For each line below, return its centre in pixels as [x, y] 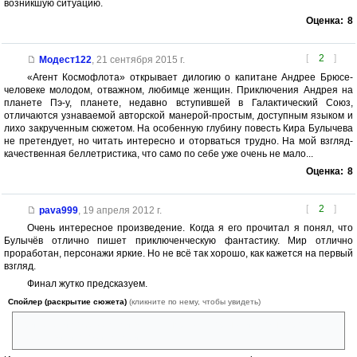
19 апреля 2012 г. [122, 211]
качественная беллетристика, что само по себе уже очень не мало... [159, 154]
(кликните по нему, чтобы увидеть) [195, 302]
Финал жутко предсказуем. [87, 284]
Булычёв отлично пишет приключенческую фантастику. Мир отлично [178, 241]
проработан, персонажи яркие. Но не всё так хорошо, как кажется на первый [178, 254]
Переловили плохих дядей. [80, 337]
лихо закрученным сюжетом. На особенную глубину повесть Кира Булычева [178, 129]
